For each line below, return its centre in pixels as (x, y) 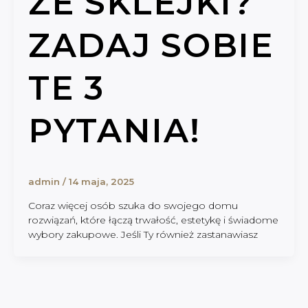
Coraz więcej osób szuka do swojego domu (133, 205)
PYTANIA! (114, 131)
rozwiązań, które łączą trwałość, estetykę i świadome (153, 220)
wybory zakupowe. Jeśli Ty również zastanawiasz (143, 234)
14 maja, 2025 (101, 181)
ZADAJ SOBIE (151, 46)
